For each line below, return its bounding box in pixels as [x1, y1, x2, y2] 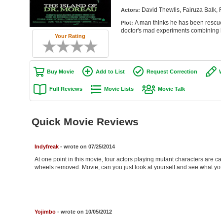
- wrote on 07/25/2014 [58, 143, 115, 149]
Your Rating [55, 33, 85, 39]
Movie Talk [157, 86, 185, 92]
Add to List [95, 68, 125, 74]
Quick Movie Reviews [31, 115, 139, 127]
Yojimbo [34, 208, 56, 215]
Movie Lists [104, 86, 134, 92]
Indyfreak [34, 143, 59, 149]
